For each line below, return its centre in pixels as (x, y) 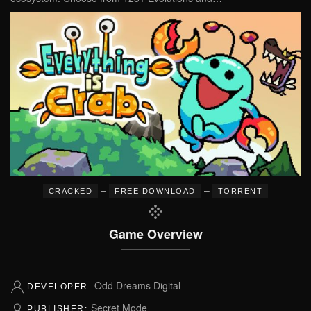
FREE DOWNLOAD (155, 191)
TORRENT (240, 191)
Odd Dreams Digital (137, 285)
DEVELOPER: (61, 287)
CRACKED (70, 191)
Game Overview (155, 234)
